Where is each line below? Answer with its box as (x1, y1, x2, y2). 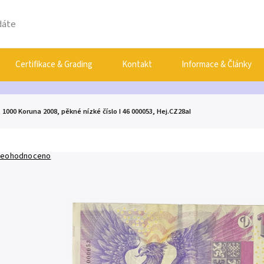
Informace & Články (181, 58, 252, 71)
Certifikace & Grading (15, 58, 93, 71)
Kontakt (122, 58, 152, 71)
